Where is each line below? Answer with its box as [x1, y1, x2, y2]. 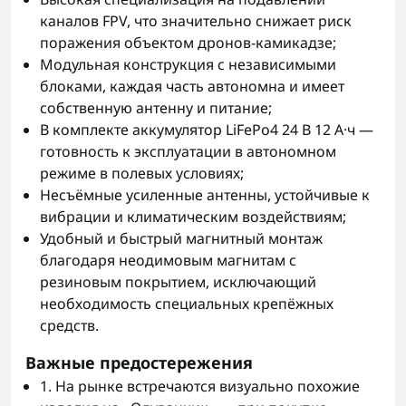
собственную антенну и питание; [40, 98, 272, 118]
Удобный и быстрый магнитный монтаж [40, 228, 323, 248]
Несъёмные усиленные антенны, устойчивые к [40, 185, 370, 205]
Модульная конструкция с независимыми [40, 54, 336, 74]
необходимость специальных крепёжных [40, 294, 333, 314]
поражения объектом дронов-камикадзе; [40, 33, 336, 53]
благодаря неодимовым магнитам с [40, 250, 296, 270]
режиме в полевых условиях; [40, 163, 244, 183]
